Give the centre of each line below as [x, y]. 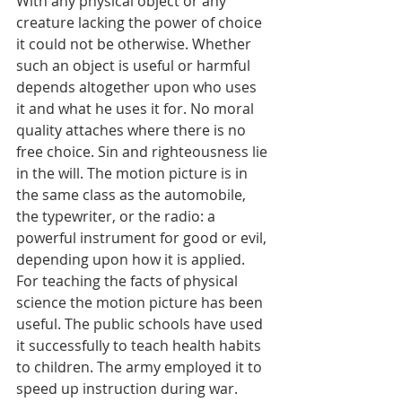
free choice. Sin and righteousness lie [144, 152]
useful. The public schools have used [141, 324]
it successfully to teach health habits [140, 346]
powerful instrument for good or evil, [143, 238]
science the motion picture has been [141, 303]
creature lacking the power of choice [141, 23]
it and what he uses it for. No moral [137, 109]
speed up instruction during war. [129, 389]
